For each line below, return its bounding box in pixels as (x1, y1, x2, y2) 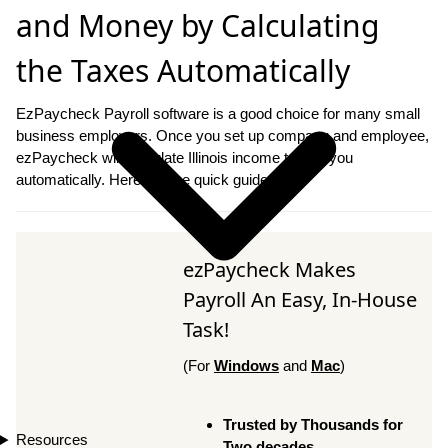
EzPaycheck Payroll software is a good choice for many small (16, 104, 420, 122)
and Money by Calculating (16, 4, 379, 46)
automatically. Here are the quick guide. (16, 170, 272, 188)
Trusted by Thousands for (223, 415, 403, 433)
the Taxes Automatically (16, 49, 350, 91)
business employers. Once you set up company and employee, (16, 126, 429, 144)
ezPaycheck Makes (183, 255, 356, 283)
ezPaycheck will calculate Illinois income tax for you (16, 148, 353, 166)
